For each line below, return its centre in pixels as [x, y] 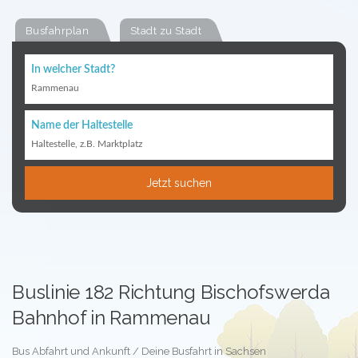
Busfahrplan [57, 31]
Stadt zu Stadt [166, 31]
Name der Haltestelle [82, 125]
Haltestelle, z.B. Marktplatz [87, 144]
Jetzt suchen [179, 183]
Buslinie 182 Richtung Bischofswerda [171, 292]
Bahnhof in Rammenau [111, 318]
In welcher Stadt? [73, 70]
